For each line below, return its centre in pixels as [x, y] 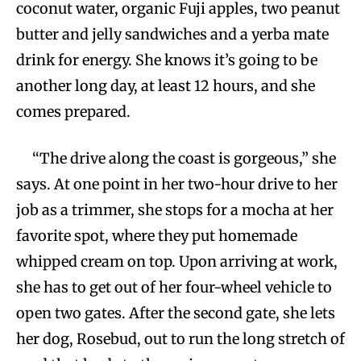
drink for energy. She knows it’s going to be [167, 60]
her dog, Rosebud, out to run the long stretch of [180, 339]
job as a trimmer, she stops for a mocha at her [175, 210]
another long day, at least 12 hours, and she [166, 86]
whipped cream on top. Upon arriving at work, [177, 262]
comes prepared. [73, 112]
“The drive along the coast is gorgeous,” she [184, 159]
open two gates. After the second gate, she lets [176, 313]
